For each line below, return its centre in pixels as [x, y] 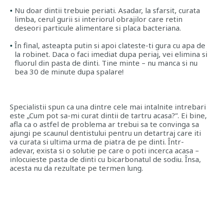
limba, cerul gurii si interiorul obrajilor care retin [99, 19]
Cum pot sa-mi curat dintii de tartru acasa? [102, 115]
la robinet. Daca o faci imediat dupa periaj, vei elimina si [111, 54]
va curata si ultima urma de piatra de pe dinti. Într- [97, 142]
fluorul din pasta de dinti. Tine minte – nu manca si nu [106, 63]
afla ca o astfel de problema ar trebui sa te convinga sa [104, 124]
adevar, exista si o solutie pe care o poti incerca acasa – [104, 150]
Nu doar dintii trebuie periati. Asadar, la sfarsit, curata [107, 10]
